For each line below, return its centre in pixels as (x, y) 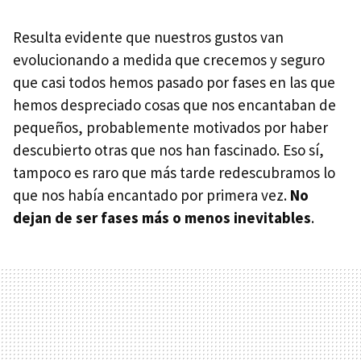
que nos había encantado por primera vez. (151, 195)
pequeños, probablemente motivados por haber (170, 127)
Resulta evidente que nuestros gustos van (148, 37)
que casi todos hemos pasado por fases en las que (174, 82)
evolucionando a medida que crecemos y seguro (169, 59)
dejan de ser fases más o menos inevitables (162, 217)
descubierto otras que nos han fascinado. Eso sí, (168, 149)
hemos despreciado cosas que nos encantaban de (174, 104)
